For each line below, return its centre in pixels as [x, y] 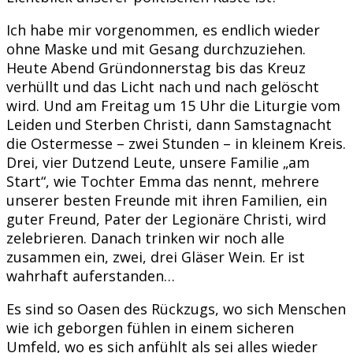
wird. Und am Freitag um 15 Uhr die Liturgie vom [173, 105]
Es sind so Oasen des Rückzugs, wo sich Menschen [176, 308]
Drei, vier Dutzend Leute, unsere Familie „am [158, 162]
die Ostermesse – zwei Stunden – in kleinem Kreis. [176, 143]
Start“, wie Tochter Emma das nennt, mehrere [163, 181]
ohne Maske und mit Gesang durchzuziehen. [156, 48]
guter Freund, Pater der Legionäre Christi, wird [166, 219]
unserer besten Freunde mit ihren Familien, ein [167, 200]
